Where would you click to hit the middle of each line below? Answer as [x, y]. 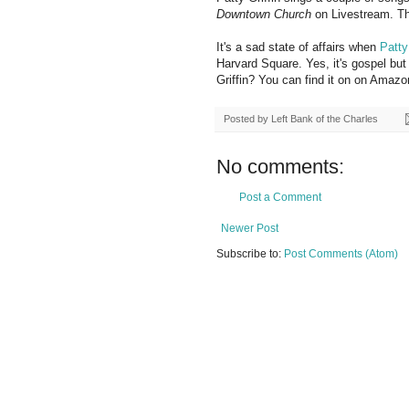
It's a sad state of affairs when [298, 47]
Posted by [247, 118]
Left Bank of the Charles [325, 118]
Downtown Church [264, 14]
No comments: [280, 166]
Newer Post [250, 228]
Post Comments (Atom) [341, 253]
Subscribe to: [250, 253]
